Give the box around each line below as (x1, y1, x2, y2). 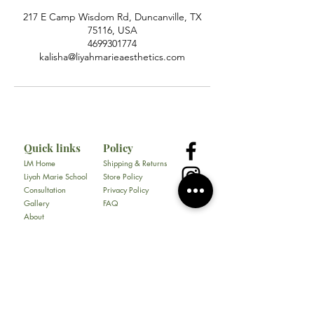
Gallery (24, 198, 49, 209)
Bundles (24, 264, 50, 275)
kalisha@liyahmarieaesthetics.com (39, 50, 185, 64)
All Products (24, 238, 64, 249)
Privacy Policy (103, 184, 151, 196)
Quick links (24, 141, 81, 156)
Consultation (24, 184, 66, 196)
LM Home (24, 158, 55, 169)
